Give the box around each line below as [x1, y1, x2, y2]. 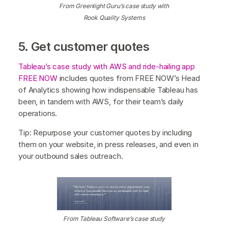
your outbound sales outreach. [18, 151, 125, 161]
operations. [18, 108, 60, 118]
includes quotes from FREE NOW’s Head [57, 73, 200, 83]
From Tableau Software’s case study [63, 214, 165, 222]
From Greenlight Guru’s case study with [59, 2, 169, 10]
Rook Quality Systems [83, 13, 145, 21]
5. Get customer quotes [18, 39, 149, 54]
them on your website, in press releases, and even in [18, 139, 198, 149]
